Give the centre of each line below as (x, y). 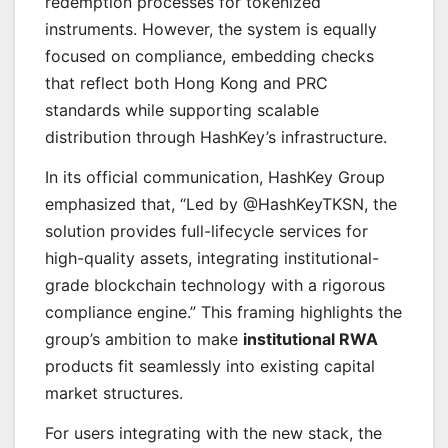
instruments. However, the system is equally (211, 29)
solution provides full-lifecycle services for (206, 231)
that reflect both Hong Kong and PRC (186, 83)
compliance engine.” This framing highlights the (223, 312)
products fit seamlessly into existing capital (210, 366)
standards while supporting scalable (182, 110)
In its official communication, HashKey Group (215, 177)
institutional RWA (310, 339)
